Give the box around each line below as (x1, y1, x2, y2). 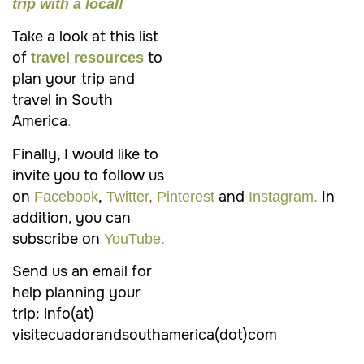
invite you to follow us (12, 166, 164, 184)
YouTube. (100, 230, 165, 247)
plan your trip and (12, 70, 135, 89)
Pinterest (153, 188, 214, 205)
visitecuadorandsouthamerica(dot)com (12, 325, 277, 344)
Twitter (106, 188, 149, 205)
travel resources (31, 50, 144, 67)
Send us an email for (12, 262, 152, 280)
